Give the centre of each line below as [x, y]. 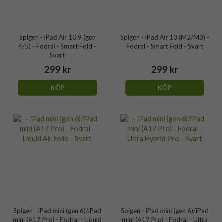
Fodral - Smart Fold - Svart [165, 46]
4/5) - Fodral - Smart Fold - [57, 46]
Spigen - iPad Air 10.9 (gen [57, 37]
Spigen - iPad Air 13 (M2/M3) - [165, 37]
